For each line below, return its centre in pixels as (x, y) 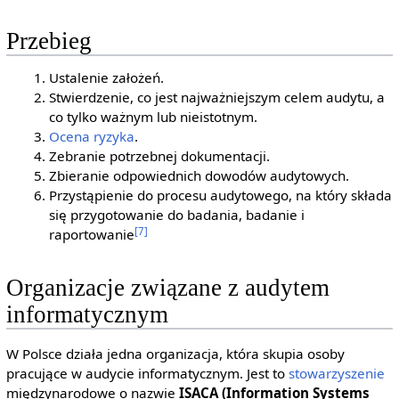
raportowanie (92, 235)
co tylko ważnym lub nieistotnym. (154, 117)
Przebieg (49, 41)
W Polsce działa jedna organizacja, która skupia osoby (175, 353)
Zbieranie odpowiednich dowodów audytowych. (199, 176)
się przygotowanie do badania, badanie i (177, 215)
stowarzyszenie (336, 373)
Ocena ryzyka (92, 137)
